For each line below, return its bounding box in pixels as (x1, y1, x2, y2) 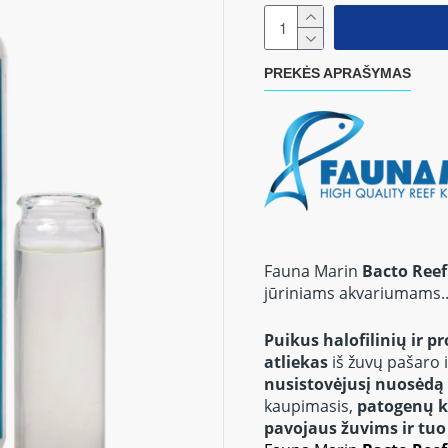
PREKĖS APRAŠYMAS (264, 65, 411, 81)
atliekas (264, 351, 328, 373)
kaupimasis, (264, 395, 357, 417)
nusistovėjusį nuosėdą (264, 373, 444, 395)
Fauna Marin (264, 260, 362, 282)
